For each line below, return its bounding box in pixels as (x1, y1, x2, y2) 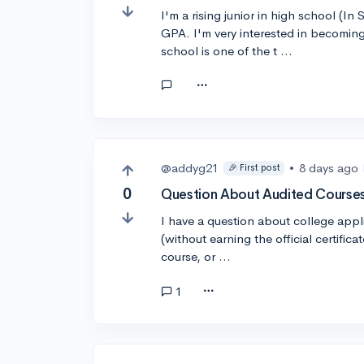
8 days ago (299, 159, 359, 175)
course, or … (161, 249, 232, 265)
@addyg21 (161, 159, 219, 175)
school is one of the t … (161, 42, 293, 58)
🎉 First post (227, 162, 280, 174)
